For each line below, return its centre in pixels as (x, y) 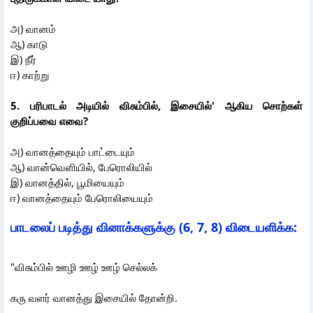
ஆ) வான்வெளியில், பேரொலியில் (81, 167)
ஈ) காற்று (30, 74)
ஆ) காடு (33, 44)
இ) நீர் (26, 59)
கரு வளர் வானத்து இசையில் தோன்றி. (94, 297)
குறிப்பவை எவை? (49, 121)
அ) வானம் (37, 28)
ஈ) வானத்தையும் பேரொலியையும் (82, 197)
